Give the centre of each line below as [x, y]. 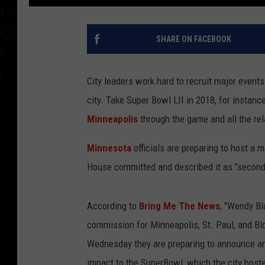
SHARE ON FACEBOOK [193, 39]
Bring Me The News [180, 206]
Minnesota [109, 148]
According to [113, 206]
